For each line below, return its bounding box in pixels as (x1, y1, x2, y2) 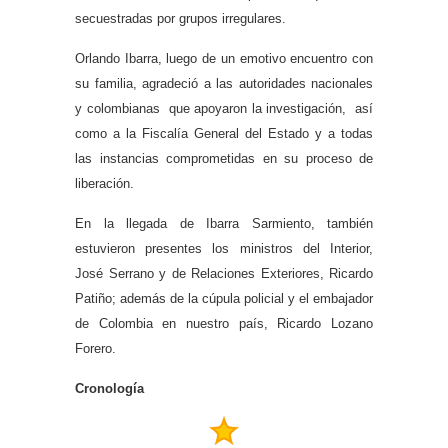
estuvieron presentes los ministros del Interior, (75, 240, 373, 256)
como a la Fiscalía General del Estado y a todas (75, 125, 373, 141)
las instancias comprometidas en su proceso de (75, 150, 373, 166)
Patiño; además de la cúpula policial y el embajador (75, 290, 373, 306)
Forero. (75, 340, 116, 356)
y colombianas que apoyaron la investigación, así (75, 100, 373, 116)
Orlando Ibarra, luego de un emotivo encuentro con (75, 50, 373, 66)
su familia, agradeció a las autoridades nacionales (75, 75, 373, 91)
